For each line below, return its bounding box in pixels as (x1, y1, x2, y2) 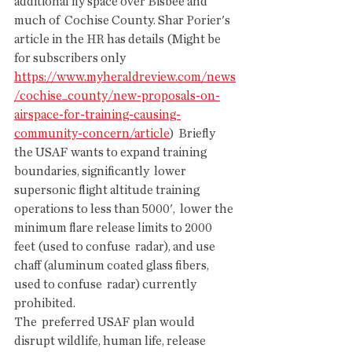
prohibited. (14, 297, 75, 310)
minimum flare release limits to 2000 (14, 222, 214, 234)
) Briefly (170, 127, 218, 140)
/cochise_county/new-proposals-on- (14, 90, 220, 102)
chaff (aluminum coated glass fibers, (14, 259, 211, 272)
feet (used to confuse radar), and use (14, 240, 218, 253)
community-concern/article (14, 127, 170, 140)
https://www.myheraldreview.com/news (14, 71, 236, 83)
